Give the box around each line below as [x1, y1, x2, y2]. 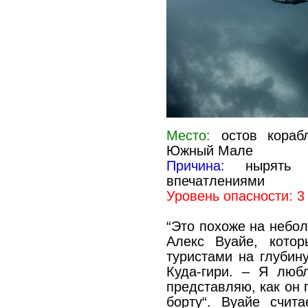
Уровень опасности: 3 [166, 188, 305, 204]
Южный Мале [166, 143, 253, 159]
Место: [166, 128, 210, 144]
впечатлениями [166, 173, 265, 189]
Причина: [166, 158, 225, 174]
